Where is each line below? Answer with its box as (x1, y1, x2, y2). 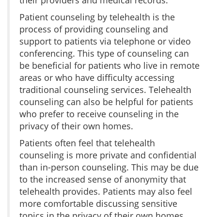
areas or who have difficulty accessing (19, 71, 174, 83)
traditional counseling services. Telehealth (19, 83, 191, 95)
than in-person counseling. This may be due (19, 161, 199, 173)
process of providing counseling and (19, 23, 168, 35)
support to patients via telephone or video (19, 35, 191, 47)
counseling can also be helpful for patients (19, 95, 193, 108)
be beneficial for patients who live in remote (19, 59, 200, 71)
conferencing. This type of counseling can (19, 47, 189, 59)
